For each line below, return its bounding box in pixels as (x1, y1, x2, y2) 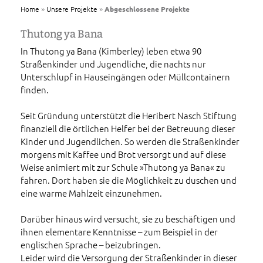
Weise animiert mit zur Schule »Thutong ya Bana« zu (21, 161, 225, 174)
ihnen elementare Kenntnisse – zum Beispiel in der (21, 225, 218, 238)
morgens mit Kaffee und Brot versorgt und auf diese (21, 148, 226, 161)
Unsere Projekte (46, 4, 97, 14)
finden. (21, 83, 49, 96)
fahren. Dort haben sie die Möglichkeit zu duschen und (21, 174, 237, 187)
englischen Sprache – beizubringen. (21, 238, 161, 251)
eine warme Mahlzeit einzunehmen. (21, 187, 162, 200)
